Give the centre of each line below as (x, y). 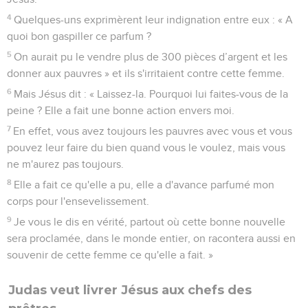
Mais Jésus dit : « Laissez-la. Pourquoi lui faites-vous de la (151, 94)
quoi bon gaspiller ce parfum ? (79, 36)
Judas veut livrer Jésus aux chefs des (130, 290)
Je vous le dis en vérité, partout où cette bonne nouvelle (150, 222)
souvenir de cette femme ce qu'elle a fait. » (110, 255)
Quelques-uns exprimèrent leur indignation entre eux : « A (154, 20)
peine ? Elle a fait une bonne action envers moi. (121, 110)
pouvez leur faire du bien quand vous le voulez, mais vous (146, 147)
